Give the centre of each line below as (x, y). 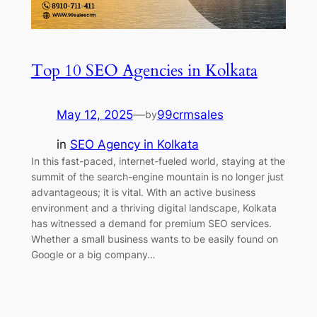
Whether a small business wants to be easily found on (154, 239)
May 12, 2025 (94, 114)
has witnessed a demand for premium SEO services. (151, 224)
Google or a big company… (93, 255)
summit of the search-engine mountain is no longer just (157, 177)
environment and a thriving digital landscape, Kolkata (154, 208)
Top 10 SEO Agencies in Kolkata (144, 70)
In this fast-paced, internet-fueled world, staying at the (158, 161)
